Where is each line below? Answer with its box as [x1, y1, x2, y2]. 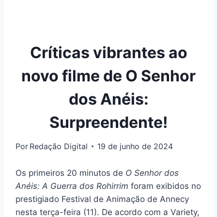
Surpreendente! [49, 112, 168, 132]
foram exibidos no [128, 181, 201, 191]
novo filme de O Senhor [21, 66, 196, 85]
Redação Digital [30, 141, 88, 151]
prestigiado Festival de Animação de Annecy [15, 194, 189, 204]
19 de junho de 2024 [97, 141, 173, 151]
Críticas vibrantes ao [30, 43, 187, 62]
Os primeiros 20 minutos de [15, 168, 125, 178]
